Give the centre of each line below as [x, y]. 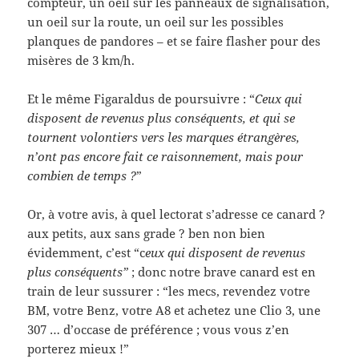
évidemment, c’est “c [87, 253]
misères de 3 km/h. [81, 61]
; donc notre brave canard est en [224, 272]
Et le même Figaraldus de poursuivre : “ [141, 99]
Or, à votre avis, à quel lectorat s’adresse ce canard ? [177, 214]
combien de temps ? [82, 176]
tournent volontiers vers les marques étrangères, [164, 137]
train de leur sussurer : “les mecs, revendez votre [169, 291]
